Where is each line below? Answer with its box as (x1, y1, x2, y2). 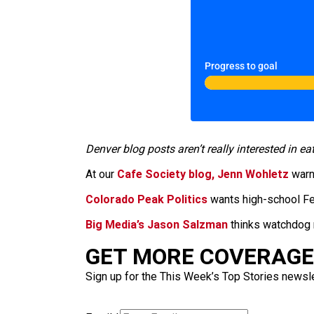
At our (86, 168, 117, 181)
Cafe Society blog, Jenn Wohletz (117, 168, 289, 181)
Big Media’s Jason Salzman (86, 218, 228, 231)
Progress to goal (205, 60, 278, 72)
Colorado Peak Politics (86, 193, 207, 206)
